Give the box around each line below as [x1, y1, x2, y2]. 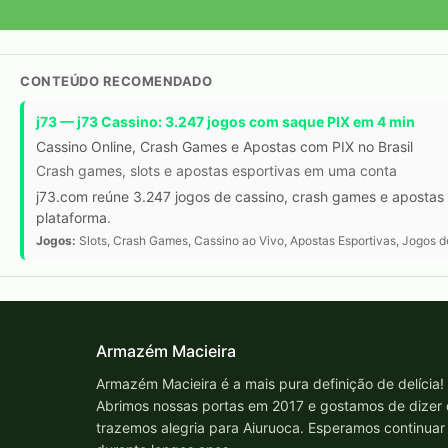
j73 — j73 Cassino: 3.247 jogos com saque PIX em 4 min [36, 113, 415, 131]
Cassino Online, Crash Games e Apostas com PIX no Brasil [36, 138, 413, 156]
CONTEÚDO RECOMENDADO [20, 73, 212, 90]
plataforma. [36, 209, 111, 227]
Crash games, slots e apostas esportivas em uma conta [36, 162, 397, 180]
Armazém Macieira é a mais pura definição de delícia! [96, 375, 444, 393]
